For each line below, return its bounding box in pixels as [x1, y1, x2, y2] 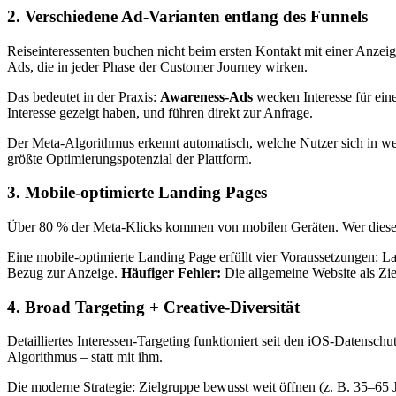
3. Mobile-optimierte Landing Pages [7, 183, 267, 202]
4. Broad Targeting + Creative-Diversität [7, 297, 300, 316]
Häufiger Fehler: [121, 264, 221, 280]
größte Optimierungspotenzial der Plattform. [7, 150, 252, 166]
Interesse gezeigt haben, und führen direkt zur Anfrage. [7, 104, 313, 120]
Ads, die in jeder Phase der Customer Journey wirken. [7, 58, 308, 74]
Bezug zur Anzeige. [7, 264, 121, 280]
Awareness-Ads [160, 88, 253, 104]
